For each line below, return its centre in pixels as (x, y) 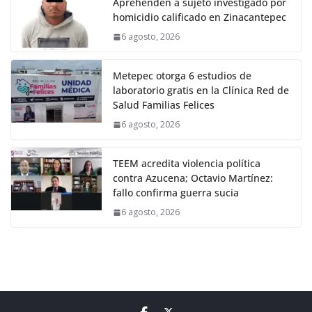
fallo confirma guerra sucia (176, 193)
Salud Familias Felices (164, 105)
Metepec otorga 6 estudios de (182, 76)
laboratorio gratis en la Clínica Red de (201, 91)
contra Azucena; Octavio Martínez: (193, 178)
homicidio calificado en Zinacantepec (200, 17)
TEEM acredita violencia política (187, 164)
